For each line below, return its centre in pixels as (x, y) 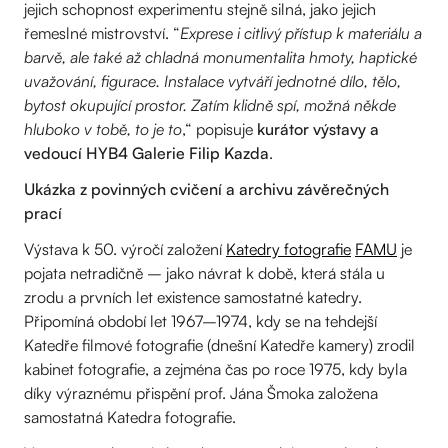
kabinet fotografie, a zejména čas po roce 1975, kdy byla (215, 368)
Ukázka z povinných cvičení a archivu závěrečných (206, 188)
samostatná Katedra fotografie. (132, 416)
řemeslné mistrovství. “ (102, 32)
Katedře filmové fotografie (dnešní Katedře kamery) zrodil (219, 344)
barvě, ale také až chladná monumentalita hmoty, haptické (220, 56)
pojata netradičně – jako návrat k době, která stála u (204, 272)
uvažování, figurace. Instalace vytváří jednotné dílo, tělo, (212, 80)
